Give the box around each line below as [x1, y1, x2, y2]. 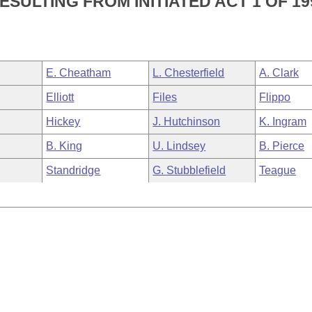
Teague [259, 164, 297, 176]
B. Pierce [259, 140, 305, 152]
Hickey [46, 116, 81, 127]
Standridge [46, 164, 101, 176]
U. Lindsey [153, 140, 206, 152]
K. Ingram [259, 116, 307, 127]
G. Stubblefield [153, 164, 226, 176]
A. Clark [259, 67, 299, 79]
